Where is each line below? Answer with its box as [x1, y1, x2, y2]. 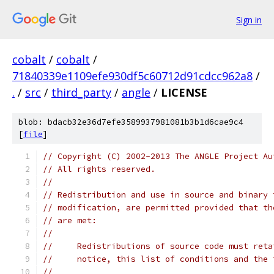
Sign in [236, 13, 262, 26]
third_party [51, 85, 111, 100]
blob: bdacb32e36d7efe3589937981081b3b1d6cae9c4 [18, 117, 243, 127]
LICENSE [161, 85, 207, 100]
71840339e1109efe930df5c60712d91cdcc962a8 [12, 68, 253, 83]
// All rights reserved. [43, 164, 155, 174]
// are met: [43, 215, 97, 226]
